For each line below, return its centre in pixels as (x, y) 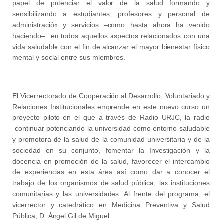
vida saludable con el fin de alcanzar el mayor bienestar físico (111, 46)
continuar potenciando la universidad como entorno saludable (111, 128)
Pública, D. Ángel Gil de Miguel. (62, 215)
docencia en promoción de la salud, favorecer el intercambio (111, 161)
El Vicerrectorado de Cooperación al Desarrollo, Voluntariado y (111, 95)
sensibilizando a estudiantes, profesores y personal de (111, 14)
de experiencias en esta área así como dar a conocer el (111, 172)
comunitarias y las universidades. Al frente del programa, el (111, 194)
